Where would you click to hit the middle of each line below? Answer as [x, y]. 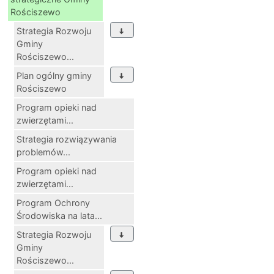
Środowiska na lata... [59, 216]
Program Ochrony [53, 203]
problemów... [43, 152]
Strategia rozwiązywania [67, 139]
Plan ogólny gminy [54, 76]
